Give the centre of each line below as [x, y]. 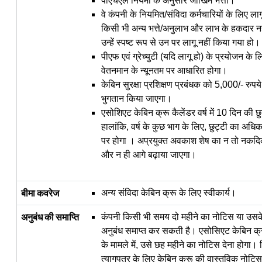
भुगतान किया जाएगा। [137, 98]
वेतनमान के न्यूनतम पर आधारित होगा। [164, 70]
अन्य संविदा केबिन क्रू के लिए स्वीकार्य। [169, 192]
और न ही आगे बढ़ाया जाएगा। [149, 154]
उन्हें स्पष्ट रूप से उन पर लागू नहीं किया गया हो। [181, 42]
